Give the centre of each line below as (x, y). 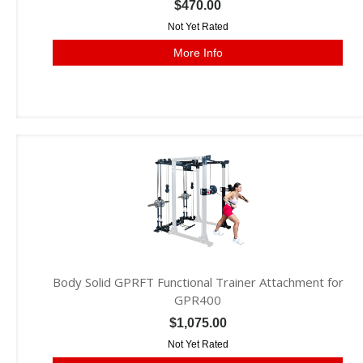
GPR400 (198, 300)
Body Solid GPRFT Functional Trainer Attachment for (198, 282)
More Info (198, 53)
